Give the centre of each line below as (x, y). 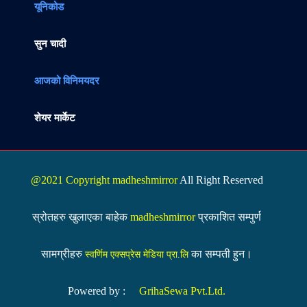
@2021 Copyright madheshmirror (104, 180)
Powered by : (97, 291)
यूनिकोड (49, 7)
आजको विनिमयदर (67, 81)
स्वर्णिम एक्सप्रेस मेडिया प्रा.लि (138, 255)
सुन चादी (50, 44)
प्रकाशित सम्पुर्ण (230, 217)
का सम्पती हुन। (222, 254)
